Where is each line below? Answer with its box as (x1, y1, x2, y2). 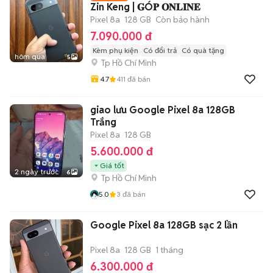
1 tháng (155, 244, 183, 255)
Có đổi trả (143, 46, 177, 55)
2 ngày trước (15, 167, 58, 176)
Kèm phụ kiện (93, 46, 138, 55)
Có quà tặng (182, 46, 224, 55)
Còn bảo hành (155, 14, 210, 25)
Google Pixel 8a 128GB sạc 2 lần (90, 219, 238, 232)
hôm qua (15, 52, 45, 61)
